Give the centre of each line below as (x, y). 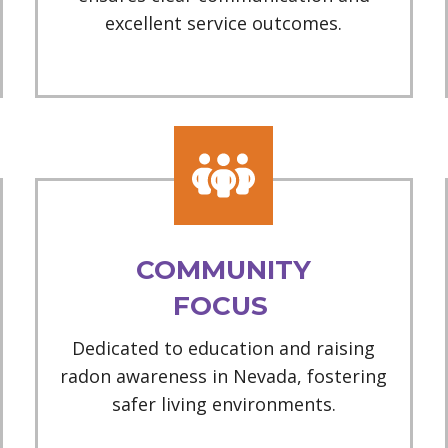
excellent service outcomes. (224, 23)
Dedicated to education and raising (224, 348)
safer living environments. (223, 404)
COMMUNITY (224, 270)
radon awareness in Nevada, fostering (224, 376)
